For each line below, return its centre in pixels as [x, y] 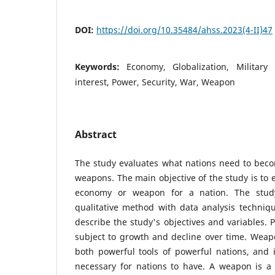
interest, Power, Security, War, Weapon [155, 82]
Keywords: [101, 66]
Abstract [96, 134]
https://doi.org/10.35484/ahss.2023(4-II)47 [184, 29]
